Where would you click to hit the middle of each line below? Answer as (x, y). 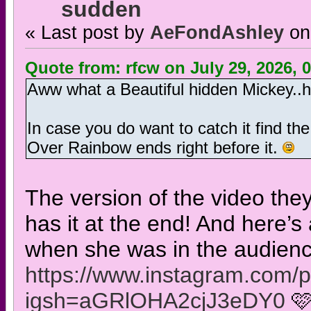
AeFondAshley (217, 32)
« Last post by (87, 32)
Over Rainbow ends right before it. (154, 148)
